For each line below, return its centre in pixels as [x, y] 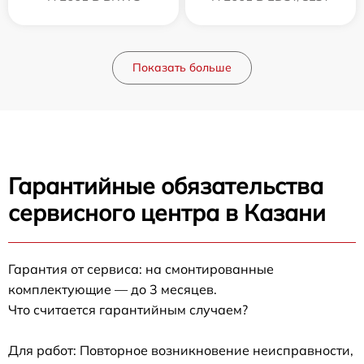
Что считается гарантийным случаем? [128, 310]
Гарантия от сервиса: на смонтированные [141, 269]
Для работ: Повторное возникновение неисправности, [181, 350]
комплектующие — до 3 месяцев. [113, 289]
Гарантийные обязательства [166, 186]
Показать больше [182, 67]
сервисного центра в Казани [167, 212]
